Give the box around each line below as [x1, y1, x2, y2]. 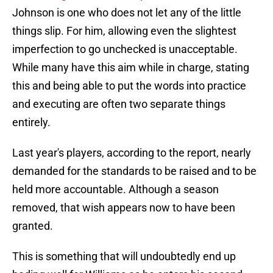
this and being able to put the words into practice [12, 79, 246, 93]
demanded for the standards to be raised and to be [12, 165, 257, 178]
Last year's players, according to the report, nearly [12, 146, 251, 160]
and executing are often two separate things [12, 97, 225, 111]
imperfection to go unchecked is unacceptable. [12, 43, 238, 56]
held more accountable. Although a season [12, 183, 219, 196]
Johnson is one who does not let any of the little [12, 6, 241, 19]
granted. [12, 219, 53, 233]
